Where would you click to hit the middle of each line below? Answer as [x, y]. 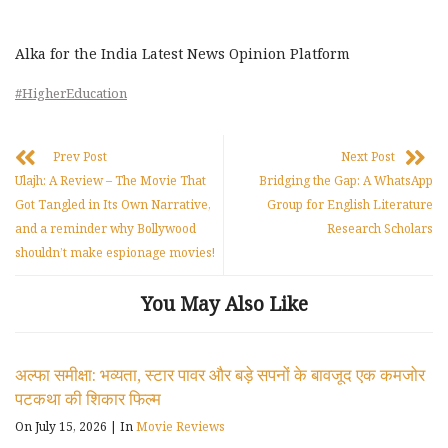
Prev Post [80, 156]
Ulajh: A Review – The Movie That [110, 180]
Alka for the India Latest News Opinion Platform [182, 53]
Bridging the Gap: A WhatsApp [346, 180]
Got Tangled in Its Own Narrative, [113, 204]
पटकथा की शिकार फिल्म [88, 398]
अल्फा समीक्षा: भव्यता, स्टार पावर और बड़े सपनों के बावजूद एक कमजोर [220, 374]
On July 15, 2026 [62, 426]
